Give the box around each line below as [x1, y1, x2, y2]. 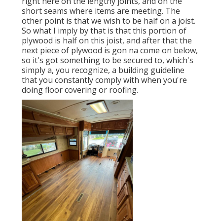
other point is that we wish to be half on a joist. [22, 15, 195, 27]
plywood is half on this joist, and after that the [22, 35, 192, 46]
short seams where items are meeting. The [22, 5, 180, 17]
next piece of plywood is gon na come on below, [22, 45, 198, 56]
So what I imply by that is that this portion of [22, 25, 186, 37]
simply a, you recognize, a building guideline [22, 65, 184, 76]
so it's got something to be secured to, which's [22, 55, 193, 66]
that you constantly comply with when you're [22, 74, 187, 86]
